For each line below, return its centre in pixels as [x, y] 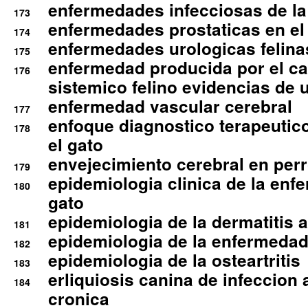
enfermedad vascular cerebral [170, 106]
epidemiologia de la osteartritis [174, 260]
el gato [76, 145]
